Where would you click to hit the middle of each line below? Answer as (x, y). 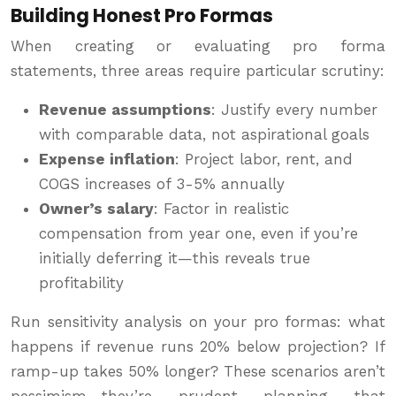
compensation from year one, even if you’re (198, 234)
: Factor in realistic (221, 209)
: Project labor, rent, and (264, 160)
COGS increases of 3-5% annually (162, 184)
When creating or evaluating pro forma (198, 46)
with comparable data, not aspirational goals (204, 135)
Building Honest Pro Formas (142, 16)
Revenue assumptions (125, 110)
